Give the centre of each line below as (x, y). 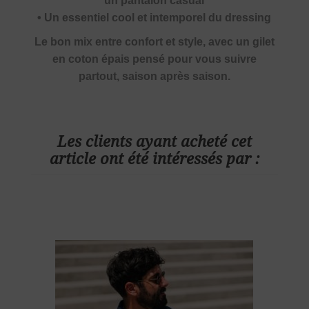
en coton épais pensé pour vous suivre (154, 59)
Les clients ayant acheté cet (154, 142)
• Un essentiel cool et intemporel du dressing (154, 17)
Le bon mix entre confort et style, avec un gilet (154, 42)
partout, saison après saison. (154, 77)
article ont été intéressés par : (154, 159)
